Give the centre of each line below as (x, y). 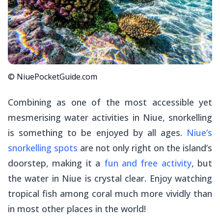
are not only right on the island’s (145, 148)
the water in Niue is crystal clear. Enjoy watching (110, 178)
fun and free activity (148, 163)
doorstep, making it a (56, 163)
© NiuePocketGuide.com (53, 76)
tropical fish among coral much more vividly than (110, 193)
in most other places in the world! (77, 208)
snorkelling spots (43, 148)
